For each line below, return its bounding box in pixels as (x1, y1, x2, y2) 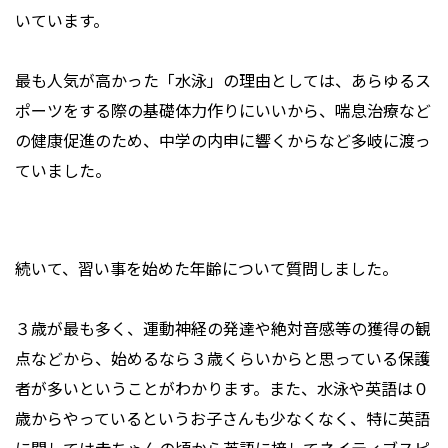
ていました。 (15, 158, 111, 183)
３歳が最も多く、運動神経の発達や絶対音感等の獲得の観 (15, 316, 431, 341)
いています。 (15, 8, 109, 33)
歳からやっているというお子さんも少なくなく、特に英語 (15, 406, 430, 431)
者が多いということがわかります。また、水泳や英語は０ (15, 376, 429, 401)
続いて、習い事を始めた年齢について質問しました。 (15, 256, 398, 281)
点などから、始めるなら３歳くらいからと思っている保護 (15, 346, 430, 371)
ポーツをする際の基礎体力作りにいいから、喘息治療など (15, 98, 431, 123)
